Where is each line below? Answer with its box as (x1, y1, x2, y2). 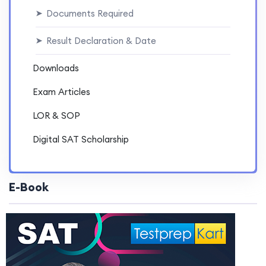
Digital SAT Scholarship (33, 134, 129, 145)
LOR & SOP (33, 110, 80, 122)
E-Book (9, 179, 49, 195)
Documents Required (43, 8, 134, 20)
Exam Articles (33, 86, 90, 98)
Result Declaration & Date (43, 35, 156, 47)
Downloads (33, 62, 79, 74)
